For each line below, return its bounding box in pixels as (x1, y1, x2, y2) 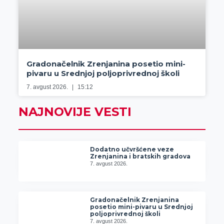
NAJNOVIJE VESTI (18, 104, 131, 119)
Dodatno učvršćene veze (90, 145, 174, 153)
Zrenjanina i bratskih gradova (90, 152, 191, 160)
